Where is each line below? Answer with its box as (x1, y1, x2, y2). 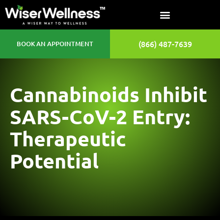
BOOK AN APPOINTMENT (17, 39, 93, 49)
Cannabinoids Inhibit (10, 82, 207, 107)
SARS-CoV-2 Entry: (10, 104, 190, 129)
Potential (10, 148, 99, 173)
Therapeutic (10, 126, 126, 151)
